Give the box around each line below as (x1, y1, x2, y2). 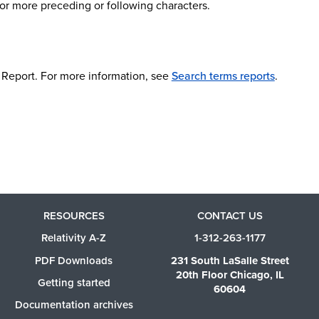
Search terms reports (171, 67, 275, 84)
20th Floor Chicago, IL (175, 266, 284, 283)
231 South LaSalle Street (170, 252, 289, 268)
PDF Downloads (35, 252, 113, 268)
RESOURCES (43, 208, 105, 224)
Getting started (37, 274, 110, 291)
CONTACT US (197, 208, 263, 224)
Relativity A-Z (41, 230, 107, 246)
